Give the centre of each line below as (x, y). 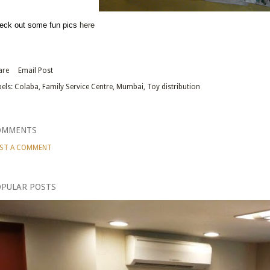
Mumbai (130, 86)
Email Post (36, 70)
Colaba (27, 86)
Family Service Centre (77, 86)
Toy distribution (174, 86)
